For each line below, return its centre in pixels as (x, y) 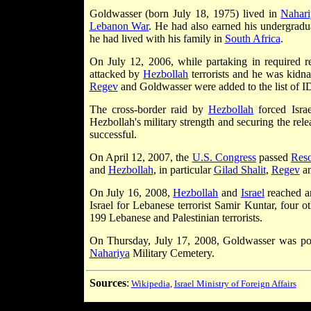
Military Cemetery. (172, 253)
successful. (113, 134)
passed (274, 157)
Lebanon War (119, 26)
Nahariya (109, 253)
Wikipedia (150, 283)
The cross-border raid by (149, 109)
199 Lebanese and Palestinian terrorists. (176, 217)
